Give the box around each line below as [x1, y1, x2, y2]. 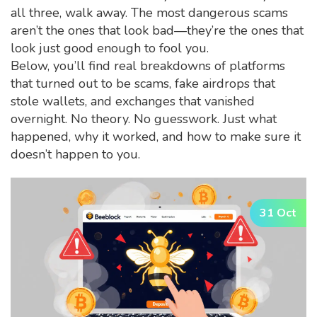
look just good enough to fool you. [11, 40, 209, 57]
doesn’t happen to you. [11, 146, 140, 163]
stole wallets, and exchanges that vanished [11, 93, 255, 110]
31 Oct [260, 205, 296, 221]
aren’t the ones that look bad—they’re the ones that [11, 22, 304, 39]
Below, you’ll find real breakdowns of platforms [11, 57, 285, 74]
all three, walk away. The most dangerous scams [11, 4, 288, 21]
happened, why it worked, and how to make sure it [11, 128, 301, 145]
